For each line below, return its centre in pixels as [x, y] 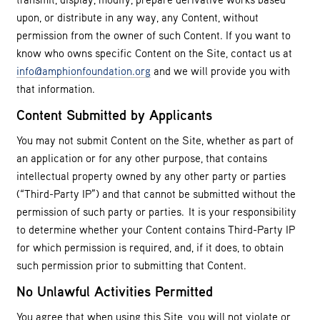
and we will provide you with [220, 71]
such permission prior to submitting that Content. [134, 265]
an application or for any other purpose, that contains [142, 158]
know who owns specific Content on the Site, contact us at [154, 53]
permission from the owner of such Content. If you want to [154, 35]
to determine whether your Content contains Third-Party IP [156, 230]
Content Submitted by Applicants [114, 115]
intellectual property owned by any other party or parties [151, 176]
